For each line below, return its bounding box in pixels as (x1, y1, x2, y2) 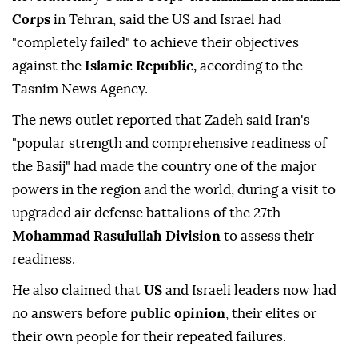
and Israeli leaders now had (165, 284, 336, 298)
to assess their (221, 229, 314, 244)
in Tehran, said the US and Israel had (50, 13, 281, 27)
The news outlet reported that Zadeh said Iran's (12, 113, 310, 128)
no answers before (12, 307, 130, 321)
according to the (197, 59, 303, 74)
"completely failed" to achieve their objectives (12, 36, 299, 50)
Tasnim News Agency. (12, 82, 148, 97)
